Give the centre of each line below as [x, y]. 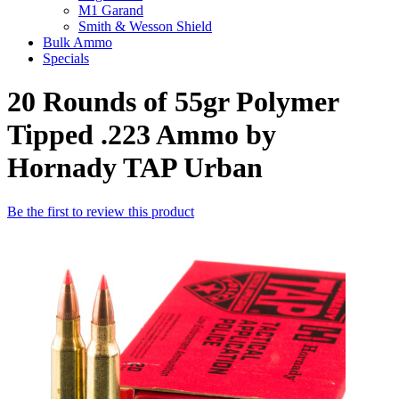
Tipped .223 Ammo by [142, 135]
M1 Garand [111, 10]
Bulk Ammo [77, 42]
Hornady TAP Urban [135, 168]
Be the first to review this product [101, 211]
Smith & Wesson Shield [145, 26]
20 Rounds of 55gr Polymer [173, 102]
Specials [66, 58]
